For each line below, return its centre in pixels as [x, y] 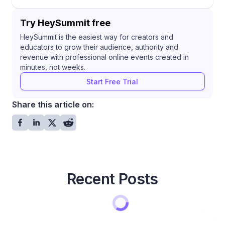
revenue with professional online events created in [104, 57]
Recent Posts [113, 179]
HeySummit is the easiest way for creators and [97, 37]
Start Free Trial [113, 81]
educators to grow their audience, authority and [99, 47]
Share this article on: [53, 105]
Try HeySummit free [65, 23]
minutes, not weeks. [53, 67]
